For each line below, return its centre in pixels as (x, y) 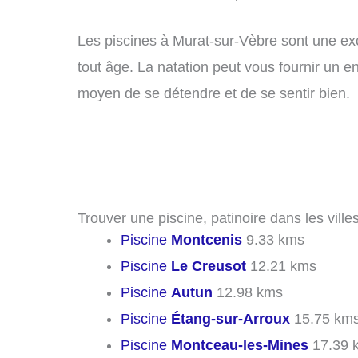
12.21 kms (281, 266)
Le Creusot (209, 266)
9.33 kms (273, 239)
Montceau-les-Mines (240, 345)
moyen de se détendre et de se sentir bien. (214, 94)
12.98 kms (248, 292)
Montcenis (207, 239)
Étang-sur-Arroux (231, 318)
